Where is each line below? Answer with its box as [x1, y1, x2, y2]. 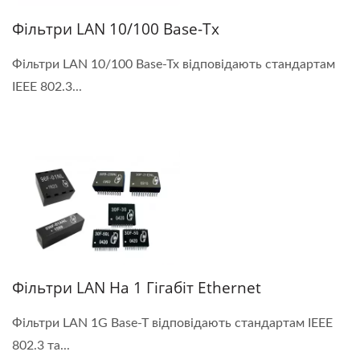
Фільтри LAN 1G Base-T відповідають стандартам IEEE [12, 316, 333, 329]
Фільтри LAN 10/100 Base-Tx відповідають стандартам [12, 57, 335, 71]
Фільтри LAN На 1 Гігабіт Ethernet [12, 276, 261, 298]
